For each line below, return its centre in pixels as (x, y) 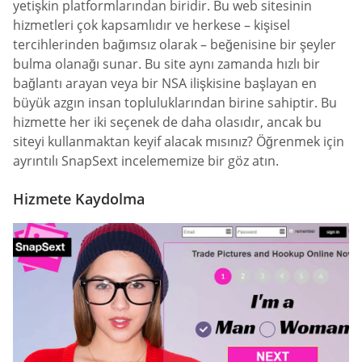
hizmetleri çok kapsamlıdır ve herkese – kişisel (152, 25)
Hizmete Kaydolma (79, 199)
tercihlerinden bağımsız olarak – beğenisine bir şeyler (175, 44)
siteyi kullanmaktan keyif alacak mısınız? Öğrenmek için (179, 141)
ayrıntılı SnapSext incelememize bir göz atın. (146, 160)
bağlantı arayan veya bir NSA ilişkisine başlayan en (165, 83)
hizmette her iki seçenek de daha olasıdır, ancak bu (167, 122)
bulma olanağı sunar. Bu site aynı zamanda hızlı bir (166, 63)
